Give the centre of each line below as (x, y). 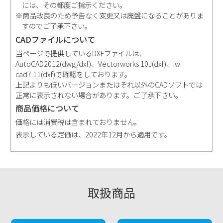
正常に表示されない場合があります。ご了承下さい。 (99, 95)
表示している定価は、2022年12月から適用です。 (94, 134)
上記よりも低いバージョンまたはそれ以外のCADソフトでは (109, 84)
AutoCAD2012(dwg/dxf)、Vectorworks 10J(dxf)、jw (98, 63)
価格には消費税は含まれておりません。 (78, 121)
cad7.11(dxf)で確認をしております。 (74, 74)
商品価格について (48, 108)
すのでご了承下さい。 (57, 26)
